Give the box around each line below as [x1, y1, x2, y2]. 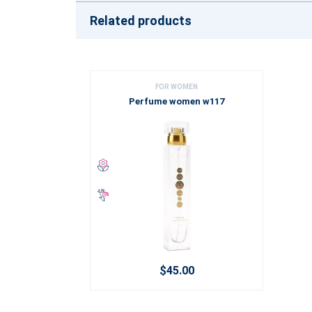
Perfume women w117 [129, 96, 224, 107]
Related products [90, 13, 192, 28]
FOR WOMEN [155, 83, 198, 91]
